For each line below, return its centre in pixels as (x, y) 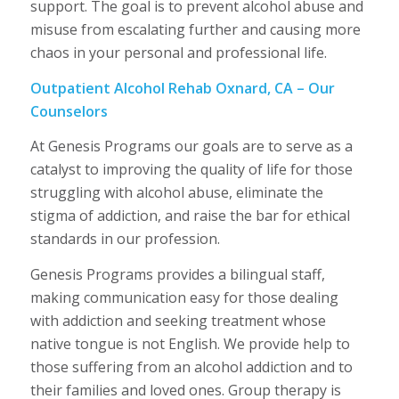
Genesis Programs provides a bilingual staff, (177, 274)
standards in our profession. (125, 239)
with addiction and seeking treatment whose (178, 320)
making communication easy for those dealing (184, 297)
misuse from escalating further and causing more (195, 30)
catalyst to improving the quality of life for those (191, 170)
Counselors (69, 111)
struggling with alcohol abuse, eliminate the (176, 193)
